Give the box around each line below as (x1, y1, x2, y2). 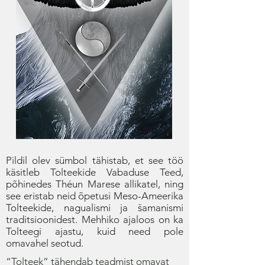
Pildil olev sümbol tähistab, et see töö (6, 154, 183, 166)
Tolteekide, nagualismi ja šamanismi (6, 202, 183, 214)
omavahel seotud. (6, 237, 83, 249)
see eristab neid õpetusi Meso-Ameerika (6, 190, 183, 202)
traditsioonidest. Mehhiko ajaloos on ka (6, 214, 183, 225)
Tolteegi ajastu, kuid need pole (6, 225, 183, 237)
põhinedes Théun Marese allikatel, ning (6, 178, 183, 190)
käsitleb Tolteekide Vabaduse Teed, (6, 166, 183, 178)
